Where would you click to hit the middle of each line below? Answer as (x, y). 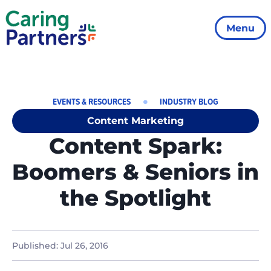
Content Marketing (135, 121)
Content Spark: (135, 146)
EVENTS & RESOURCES (92, 101)
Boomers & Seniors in (135, 172)
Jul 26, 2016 (84, 246)
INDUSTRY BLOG (189, 101)
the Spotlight (135, 198)
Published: (36, 246)
